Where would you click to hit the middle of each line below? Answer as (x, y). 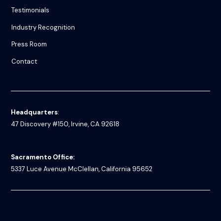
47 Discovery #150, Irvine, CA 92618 (65, 124)
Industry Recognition (43, 27)
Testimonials (31, 10)
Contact (24, 61)
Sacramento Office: (43, 157)
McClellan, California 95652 (110, 169)
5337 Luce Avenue (40, 169)
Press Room (29, 44)
